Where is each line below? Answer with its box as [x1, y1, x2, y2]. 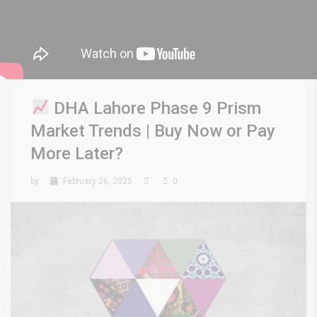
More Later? [30, 144, 123, 163]
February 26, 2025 [61, 176, 132, 186]
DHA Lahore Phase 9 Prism [50, 98, 262, 118]
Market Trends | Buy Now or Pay [30, 121, 275, 141]
